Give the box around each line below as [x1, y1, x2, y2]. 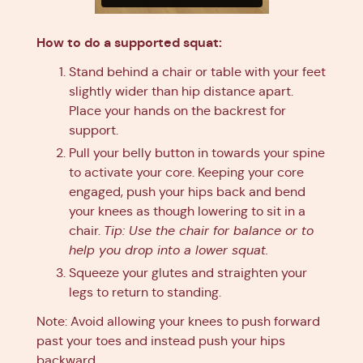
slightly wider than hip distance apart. [69, 83, 293, 100]
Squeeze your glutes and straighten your [69, 265, 307, 281]
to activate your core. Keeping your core [69, 164, 304, 181]
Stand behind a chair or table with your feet [69, 64, 326, 80]
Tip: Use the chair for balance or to [104, 223, 314, 239]
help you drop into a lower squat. [69, 242, 268, 258]
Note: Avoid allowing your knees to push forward [36, 314, 320, 330]
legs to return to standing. [69, 284, 221, 301]
